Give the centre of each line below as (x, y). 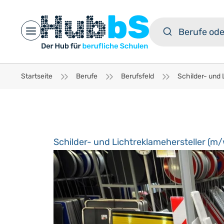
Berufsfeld (137, 76)
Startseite (37, 76)
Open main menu (62, 36)
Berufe (87, 76)
